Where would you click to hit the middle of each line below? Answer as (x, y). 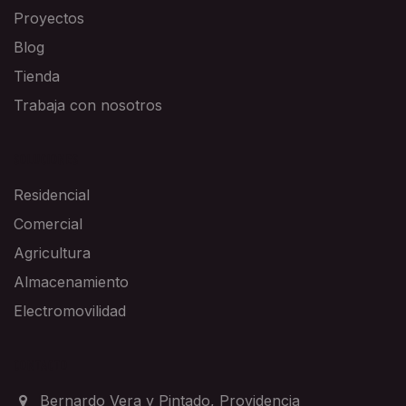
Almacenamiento (71, 282)
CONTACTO (41, 367)
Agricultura (52, 253)
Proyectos (49, 19)
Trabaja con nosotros (88, 106)
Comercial (48, 224)
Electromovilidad (70, 311)
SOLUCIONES (46, 161)
